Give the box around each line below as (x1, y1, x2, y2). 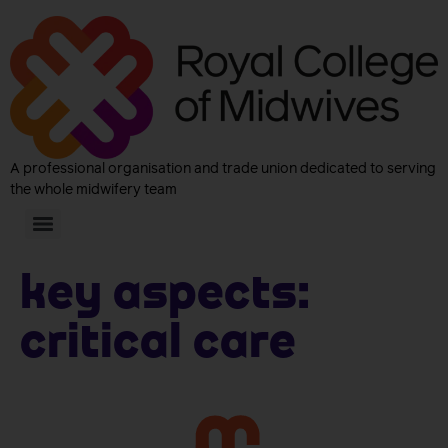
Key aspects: (20, 273, 310, 319)
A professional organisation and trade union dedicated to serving (10, 162, 436, 177)
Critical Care (20, 322, 296, 368)
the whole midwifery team (10, 183, 177, 198)
